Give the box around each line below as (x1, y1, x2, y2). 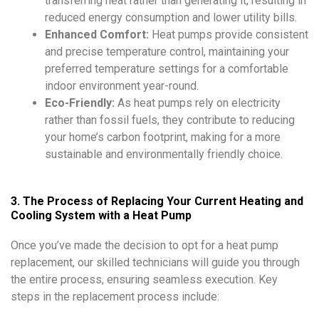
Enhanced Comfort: (45, 28, 149, 42)
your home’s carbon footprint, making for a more (45, 130, 281, 145)
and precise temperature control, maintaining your (45, 45, 289, 59)
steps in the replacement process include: (11, 290, 219, 304)
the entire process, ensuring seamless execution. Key (11, 273, 278, 287)
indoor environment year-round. (45, 79, 199, 93)
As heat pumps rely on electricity (115, 96, 281, 110)
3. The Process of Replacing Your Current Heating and (11, 194, 303, 209)
